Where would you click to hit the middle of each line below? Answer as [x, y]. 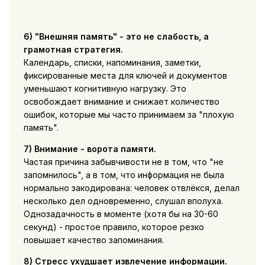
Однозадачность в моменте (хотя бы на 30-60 [121, 214]
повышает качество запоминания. [93, 240]
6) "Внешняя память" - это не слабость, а [116, 37]
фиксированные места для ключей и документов [125, 76]
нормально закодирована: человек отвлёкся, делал [131, 188]
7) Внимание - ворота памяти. [90, 149]
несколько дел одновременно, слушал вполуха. [123, 201]
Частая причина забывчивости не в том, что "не [123, 162]
